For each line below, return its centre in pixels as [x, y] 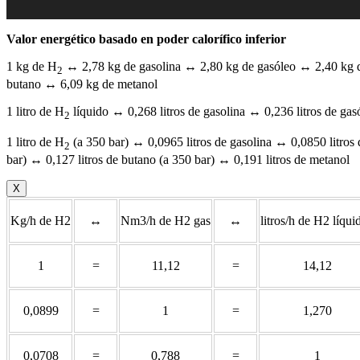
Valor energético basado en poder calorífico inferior [146, 39]
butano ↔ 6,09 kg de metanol [82, 84]
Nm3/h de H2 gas [166, 221]
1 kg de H [32, 66]
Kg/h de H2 [41, 221]
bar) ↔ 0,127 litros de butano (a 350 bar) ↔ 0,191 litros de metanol [178, 160]
